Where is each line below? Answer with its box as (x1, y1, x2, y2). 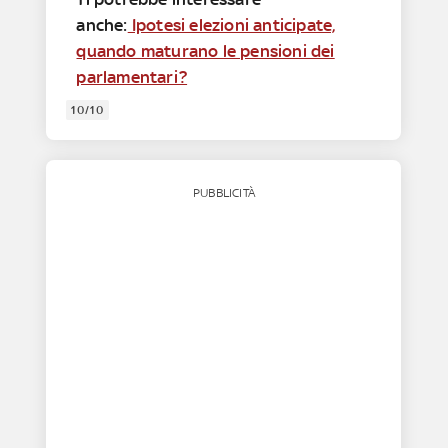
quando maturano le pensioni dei (76, 40, 335, 61)
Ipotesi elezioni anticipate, (127, 14, 336, 35)
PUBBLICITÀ (192, 185, 255, 200)
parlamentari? (76, 66, 188, 87)
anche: (76, 14, 128, 35)
